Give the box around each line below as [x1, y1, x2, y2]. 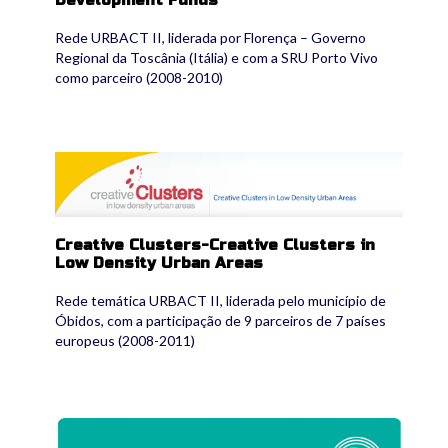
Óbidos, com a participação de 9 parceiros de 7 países [55, 311, 386, 329]
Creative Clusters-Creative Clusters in [55, 235, 375, 254]
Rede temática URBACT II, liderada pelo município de [55, 291, 386, 309]
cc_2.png [55, 150, 127, 170]
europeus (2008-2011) [55, 331, 195, 349]
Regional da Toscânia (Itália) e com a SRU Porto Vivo [55, 48, 378, 66]
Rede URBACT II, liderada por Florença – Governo [55, 28, 366, 46]
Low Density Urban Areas [55, 253, 263, 272]
